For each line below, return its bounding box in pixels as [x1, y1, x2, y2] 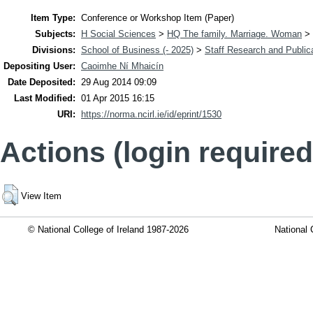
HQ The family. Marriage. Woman [167, 28, 302, 39]
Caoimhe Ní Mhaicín [81, 60, 163, 71]
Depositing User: [3, 60, 75, 71]
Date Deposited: [8, 76, 75, 87]
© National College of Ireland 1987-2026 [28, 224, 189, 235]
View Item [21, 191, 61, 202]
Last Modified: [14, 92, 75, 103]
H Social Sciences [81, 28, 156, 39]
